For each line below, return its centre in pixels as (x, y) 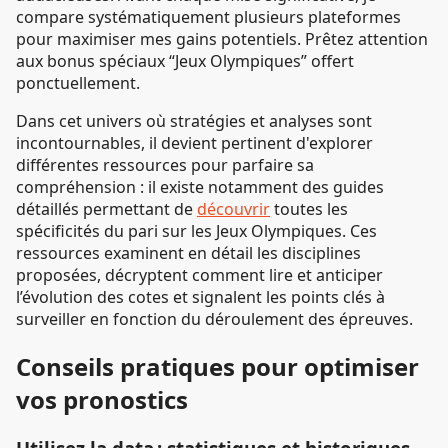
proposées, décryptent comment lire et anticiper (199, 275)
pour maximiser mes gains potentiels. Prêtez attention (222, 39)
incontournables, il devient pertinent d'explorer (194, 143)
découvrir (233, 209)
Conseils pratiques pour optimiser (217, 367)
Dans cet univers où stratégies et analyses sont (194, 121)
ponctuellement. (78, 83)
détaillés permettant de (106, 209)
